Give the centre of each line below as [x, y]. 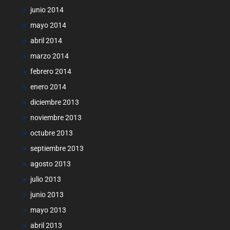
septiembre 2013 [57, 148]
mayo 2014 [48, 25]
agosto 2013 [50, 164]
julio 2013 [45, 179]
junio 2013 [47, 194]
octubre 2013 [51, 133]
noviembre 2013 [56, 117]
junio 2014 [47, 9]
